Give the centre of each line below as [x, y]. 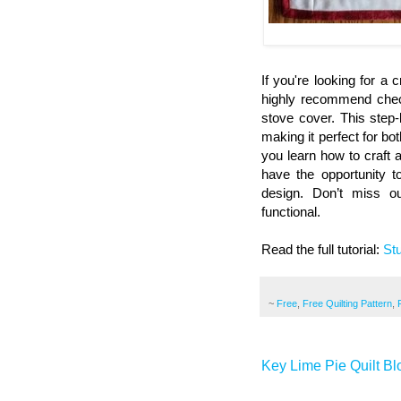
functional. [291, 211]
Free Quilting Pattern [347, 303]
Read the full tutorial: [322, 249]
